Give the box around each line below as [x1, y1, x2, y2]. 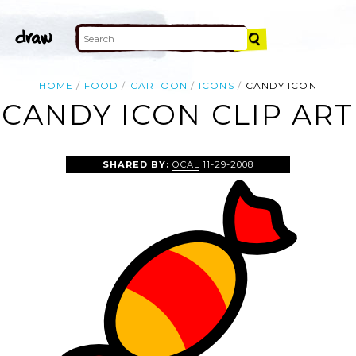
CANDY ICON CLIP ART [2, 98, 354, 133]
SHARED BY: [102, 158, 172, 170]
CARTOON [130, 79, 188, 91]
